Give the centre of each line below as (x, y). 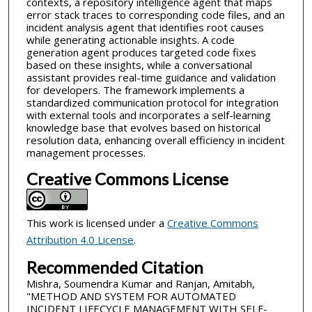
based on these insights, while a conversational (139, 65)
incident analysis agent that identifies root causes (145, 28)
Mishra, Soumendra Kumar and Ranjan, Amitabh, (140, 283)
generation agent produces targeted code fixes (141, 53)
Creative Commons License (127, 178)
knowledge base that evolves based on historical (143, 128)
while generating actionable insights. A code (130, 40)
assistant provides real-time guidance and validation (151, 78)
